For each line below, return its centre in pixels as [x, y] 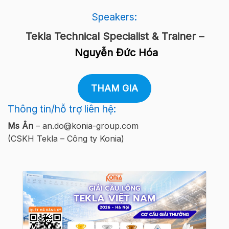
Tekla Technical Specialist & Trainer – [114, 36]
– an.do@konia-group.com [86, 126]
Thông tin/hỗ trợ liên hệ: [62, 109]
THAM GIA [114, 88]
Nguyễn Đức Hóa [114, 52]
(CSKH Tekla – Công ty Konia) [66, 139]
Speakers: [114, 17]
